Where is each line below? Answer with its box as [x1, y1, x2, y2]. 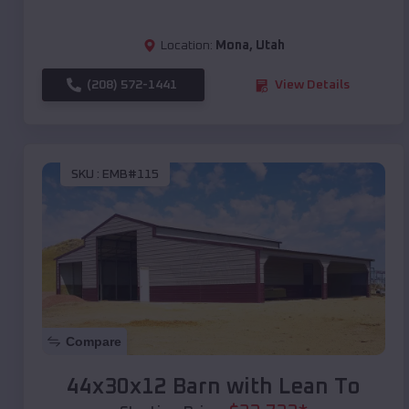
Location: [160, 39, 213, 53]
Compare [66, 334, 121, 350]
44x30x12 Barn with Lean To [67, 376, 361, 399]
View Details [275, 79, 350, 92]
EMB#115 [102, 167, 159, 181]
